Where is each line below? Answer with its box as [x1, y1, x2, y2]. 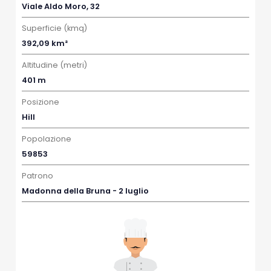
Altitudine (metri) [22, 60, 88, 70]
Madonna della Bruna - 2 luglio [22, 186, 149, 196]
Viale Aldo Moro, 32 [22, 1, 100, 11]
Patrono [22, 171, 54, 181]
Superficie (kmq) [22, 23, 88, 33]
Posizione [22, 97, 60, 107]
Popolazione [22, 134, 72, 144]
